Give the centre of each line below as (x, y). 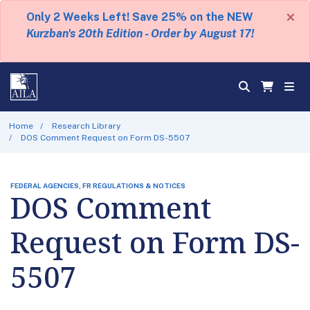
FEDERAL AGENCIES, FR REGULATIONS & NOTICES (98, 185)
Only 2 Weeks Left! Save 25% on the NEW (140, 17)
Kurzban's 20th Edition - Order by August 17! (140, 34)
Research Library (86, 126)
